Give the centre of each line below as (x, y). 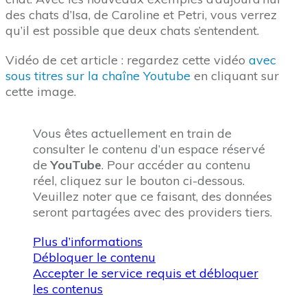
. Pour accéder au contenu (176, 165)
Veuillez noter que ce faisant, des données (152, 196)
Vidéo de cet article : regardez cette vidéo (127, 60)
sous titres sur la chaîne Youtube (98, 76)
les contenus (68, 289)
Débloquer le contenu (94, 257)
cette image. (41, 91)
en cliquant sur (235, 76)
